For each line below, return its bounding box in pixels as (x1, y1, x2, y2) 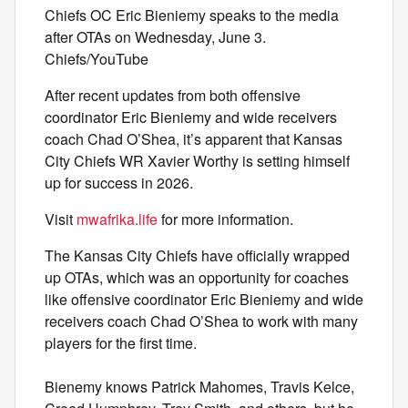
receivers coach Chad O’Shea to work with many (45, 311, 358, 331)
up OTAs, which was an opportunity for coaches (45, 267, 349, 288)
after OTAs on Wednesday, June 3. (45, 26, 266, 47)
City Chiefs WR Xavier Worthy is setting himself (45, 150, 350, 171)
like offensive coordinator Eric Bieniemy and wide (45, 289, 363, 310)
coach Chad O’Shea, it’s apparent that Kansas (45, 128, 342, 149)
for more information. (158, 209, 293, 229)
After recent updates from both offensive (45, 85, 301, 106)
